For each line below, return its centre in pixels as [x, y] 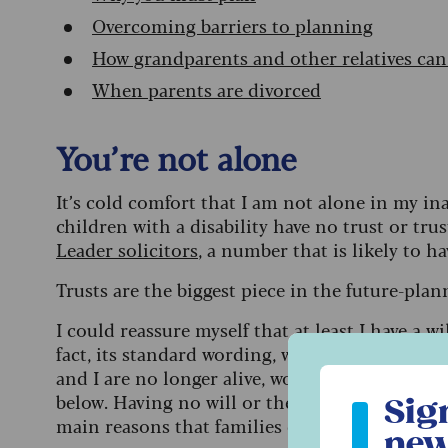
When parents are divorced [206, 89]
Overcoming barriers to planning [232, 25]
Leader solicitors [127, 249]
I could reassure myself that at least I [213, 329]
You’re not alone [176, 157]
